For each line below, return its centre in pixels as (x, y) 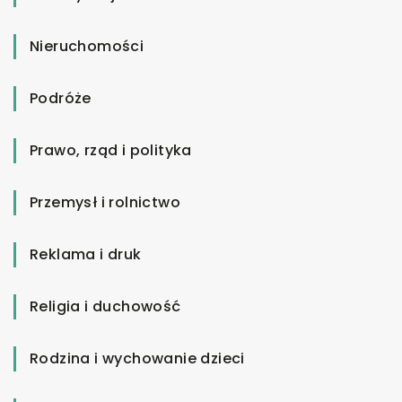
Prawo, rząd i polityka (111, 150)
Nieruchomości (87, 46)
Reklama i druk (86, 254)
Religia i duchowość (105, 306)
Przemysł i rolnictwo (105, 202)
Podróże (61, 98)
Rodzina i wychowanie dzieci (137, 358)
